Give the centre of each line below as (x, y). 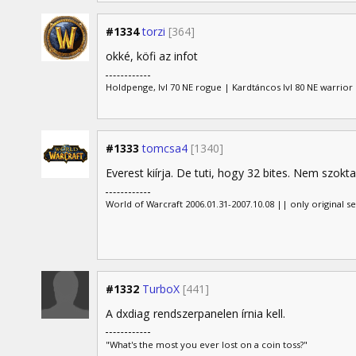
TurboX (161, 288)
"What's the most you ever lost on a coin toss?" (207, 344)
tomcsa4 (165, 149)
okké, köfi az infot (152, 56)
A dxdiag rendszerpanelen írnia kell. (195, 313)
